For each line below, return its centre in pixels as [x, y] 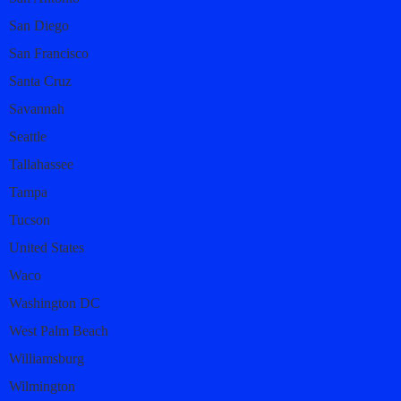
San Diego [39, 25]
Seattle [28, 136]
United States [47, 247]
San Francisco [49, 53]
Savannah [37, 108]
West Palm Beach [59, 330]
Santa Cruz [40, 81]
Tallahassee [41, 164]
